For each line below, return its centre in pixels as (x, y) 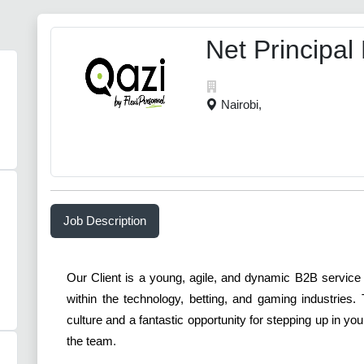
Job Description (105, 221)
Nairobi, (241, 105)
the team (90, 341)
